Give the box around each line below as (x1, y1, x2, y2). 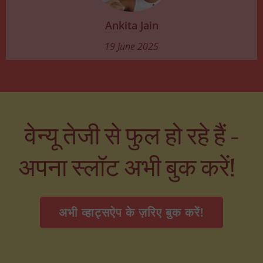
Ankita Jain (104, 18, 159, 32)
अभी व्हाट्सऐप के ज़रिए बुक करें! (59, 204, 204, 220)
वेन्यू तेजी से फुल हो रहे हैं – (24, 122, 239, 152)
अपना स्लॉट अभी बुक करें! (18, 153, 245, 184)
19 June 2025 (104, 39, 159, 53)
